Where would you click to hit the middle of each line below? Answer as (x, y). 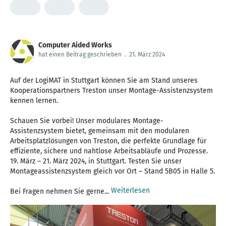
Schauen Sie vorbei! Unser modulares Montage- (87, 121)
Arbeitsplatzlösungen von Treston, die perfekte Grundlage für (108, 141)
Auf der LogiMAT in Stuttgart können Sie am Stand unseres (104, 80)
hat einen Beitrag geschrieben (80, 54)
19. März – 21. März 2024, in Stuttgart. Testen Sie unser (96, 161)
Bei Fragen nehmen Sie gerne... (61, 191)
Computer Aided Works (75, 45)
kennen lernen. (34, 100)
